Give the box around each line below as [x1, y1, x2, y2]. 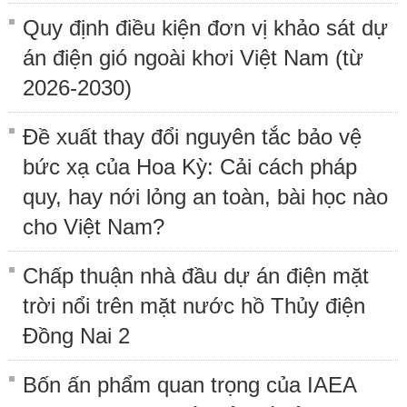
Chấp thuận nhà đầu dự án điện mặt [23, 263, 369, 288]
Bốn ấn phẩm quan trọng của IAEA [23, 372, 357, 397]
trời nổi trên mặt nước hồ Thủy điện [23, 293, 365, 318]
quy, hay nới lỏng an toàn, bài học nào [23, 184, 388, 209]
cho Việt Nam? [23, 213, 164, 239]
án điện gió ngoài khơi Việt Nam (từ [23, 45, 363, 70]
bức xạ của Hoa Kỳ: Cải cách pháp [23, 154, 357, 179]
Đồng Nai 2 [23, 323, 130, 348]
